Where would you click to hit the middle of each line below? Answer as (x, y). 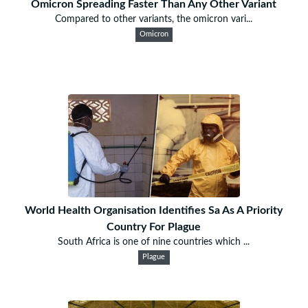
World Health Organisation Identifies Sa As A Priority (154, 210)
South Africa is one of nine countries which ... (154, 242)
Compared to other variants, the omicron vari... (154, 19)
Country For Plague (154, 227)
